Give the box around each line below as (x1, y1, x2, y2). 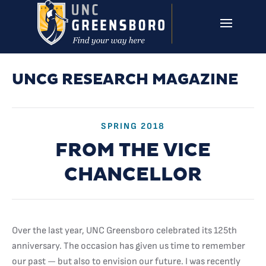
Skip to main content (21, 21, 101, 33)
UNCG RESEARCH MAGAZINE (12, 71, 238, 89)
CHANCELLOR (64, 163, 202, 186)
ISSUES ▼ (204, 60, 244, 70)
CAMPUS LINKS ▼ (112, 60, 184, 70)
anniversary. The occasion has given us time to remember (12, 240, 245, 252)
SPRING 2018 (101, 121, 165, 132)
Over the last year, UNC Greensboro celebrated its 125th (12, 225, 237, 236)
